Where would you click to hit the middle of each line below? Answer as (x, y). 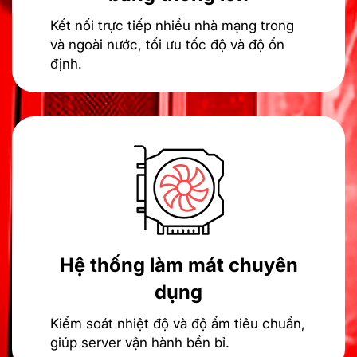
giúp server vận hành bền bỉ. (140, 342)
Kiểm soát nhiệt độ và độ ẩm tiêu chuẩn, (178, 323)
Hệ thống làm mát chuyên (178, 265)
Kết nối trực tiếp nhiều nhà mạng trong (172, 25)
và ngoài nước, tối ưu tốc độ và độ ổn (167, 44)
